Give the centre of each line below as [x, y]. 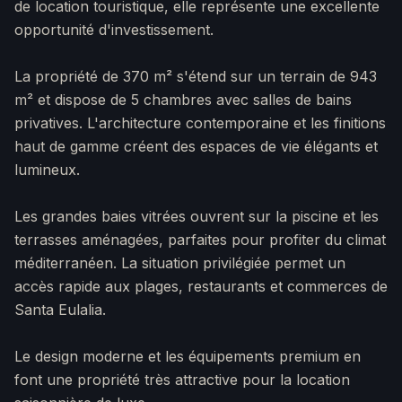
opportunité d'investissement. [114, 30]
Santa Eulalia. [60, 310]
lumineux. [47, 170]
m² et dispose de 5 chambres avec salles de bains [183, 100]
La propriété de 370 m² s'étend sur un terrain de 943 [196, 77]
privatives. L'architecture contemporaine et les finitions [200, 123]
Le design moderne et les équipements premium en [188, 357]
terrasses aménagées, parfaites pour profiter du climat [200, 240]
